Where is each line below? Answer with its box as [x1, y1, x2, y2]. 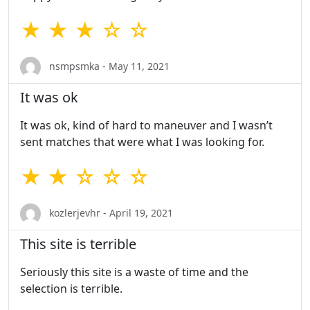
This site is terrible [20, 235, 136, 254]
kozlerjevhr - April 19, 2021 [46, 206, 173, 219]
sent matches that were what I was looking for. [20, 134, 264, 150]
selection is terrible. [20, 281, 122, 297]
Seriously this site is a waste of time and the [20, 264, 248, 280]
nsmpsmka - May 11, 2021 [46, 59, 170, 73]
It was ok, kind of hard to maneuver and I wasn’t [20, 118, 273, 134]
